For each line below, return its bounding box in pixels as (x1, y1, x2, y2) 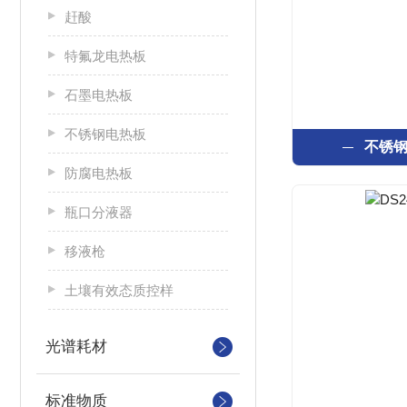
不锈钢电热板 (65, 126, 146, 142)
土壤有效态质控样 (65, 283, 174, 298)
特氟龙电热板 (65, 48, 146, 64)
